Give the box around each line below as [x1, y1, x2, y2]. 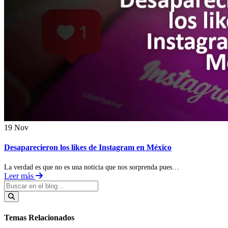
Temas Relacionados [4, 213, 74, 222]
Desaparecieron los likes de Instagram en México [4, 143, 172, 152]
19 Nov [4, 123, 28, 132]
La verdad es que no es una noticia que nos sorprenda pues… [4, 163, 179, 172]
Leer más [4, 172, 36, 181]
